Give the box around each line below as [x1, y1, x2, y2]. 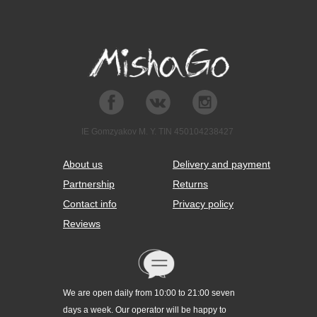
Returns [173, 178, 208, 190]
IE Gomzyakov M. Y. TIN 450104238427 [81, 127, 234, 137]
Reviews [63, 218, 100, 230]
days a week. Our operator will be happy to [63, 305, 226, 316]
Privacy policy [173, 198, 234, 210]
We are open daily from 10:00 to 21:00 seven [63, 288, 235, 299]
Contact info [63, 198, 117, 210]
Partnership [63, 178, 115, 190]
